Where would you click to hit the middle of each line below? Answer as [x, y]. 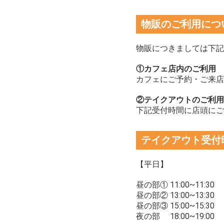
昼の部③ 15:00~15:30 [175, 206]
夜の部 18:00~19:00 [175, 216]
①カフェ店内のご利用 [176, 69]
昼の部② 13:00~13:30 [175, 195]
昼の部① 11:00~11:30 [175, 185]
